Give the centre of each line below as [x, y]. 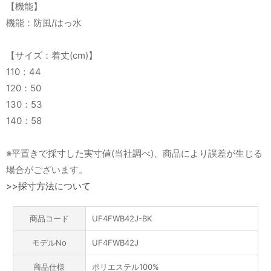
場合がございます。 [47, 170]
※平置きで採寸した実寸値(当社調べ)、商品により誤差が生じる [134, 154]
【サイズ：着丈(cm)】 [52, 56]
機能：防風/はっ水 [44, 23]
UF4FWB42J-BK [122, 219]
